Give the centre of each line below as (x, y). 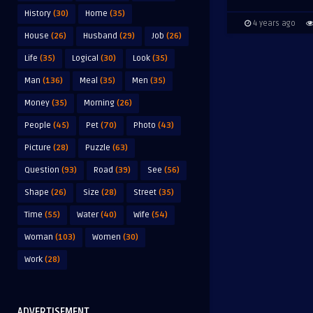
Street (145, 192)
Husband (100, 36)
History (38, 14)
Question (42, 170)
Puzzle (98, 148)
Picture (38, 148)
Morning (99, 103)
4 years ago (273, 24)
